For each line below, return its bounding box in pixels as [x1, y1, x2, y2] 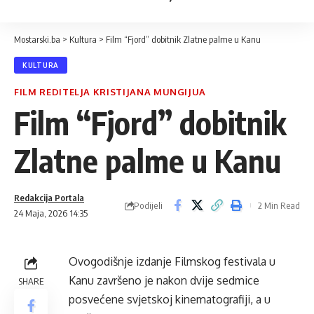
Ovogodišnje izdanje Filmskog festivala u [69, 254, 275, 268]
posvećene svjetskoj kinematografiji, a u [69, 292, 271, 306]
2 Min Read [258, 200, 300, 211]
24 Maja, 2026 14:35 [14, 207, 88, 219]
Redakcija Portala [14, 192, 84, 203]
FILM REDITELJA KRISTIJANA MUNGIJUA [14, 86, 207, 97]
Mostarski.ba [14, 34, 60, 45]
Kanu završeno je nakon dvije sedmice [69, 273, 259, 287]
